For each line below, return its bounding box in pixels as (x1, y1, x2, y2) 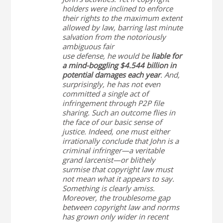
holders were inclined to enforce (62, 3, 173, 13)
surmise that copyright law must (62, 164, 173, 174)
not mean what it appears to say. (62, 174, 174, 184)
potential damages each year (62, 70, 160, 80)
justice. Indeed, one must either (62, 126, 170, 136)
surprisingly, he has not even (62, 79, 160, 89)
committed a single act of (62, 89, 148, 99)
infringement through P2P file (62, 98, 164, 108)
